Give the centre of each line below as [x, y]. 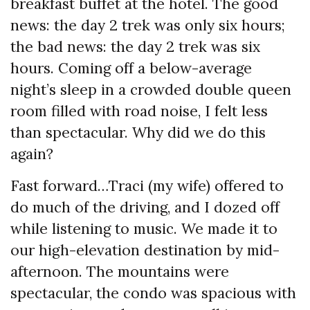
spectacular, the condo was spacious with [153, 293]
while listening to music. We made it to [144, 229]
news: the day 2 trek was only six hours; [148, 26]
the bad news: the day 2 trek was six [135, 47]
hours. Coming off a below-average [131, 69]
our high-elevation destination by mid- [145, 250]
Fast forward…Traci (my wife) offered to [147, 186]
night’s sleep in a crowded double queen [151, 90]
